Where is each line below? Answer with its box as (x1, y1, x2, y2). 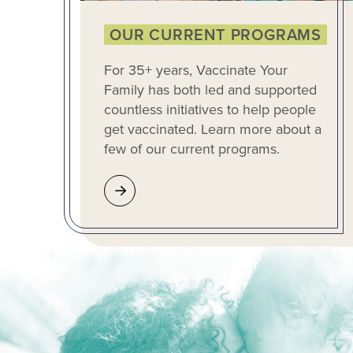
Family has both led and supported (104, 80, 317, 101)
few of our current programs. (104, 139, 280, 160)
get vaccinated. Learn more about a (104, 119, 321, 140)
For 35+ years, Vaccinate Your (104, 60, 288, 81)
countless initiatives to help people (104, 99, 316, 121)
